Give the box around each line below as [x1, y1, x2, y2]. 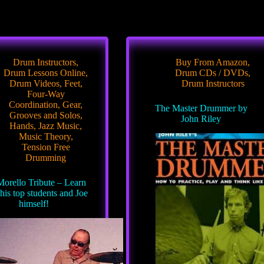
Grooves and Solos [9, 110, 80, 120]
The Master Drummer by [154, 103, 247, 113]
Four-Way [27, 89, 65, 99]
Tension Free [21, 142, 70, 152]
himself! [19, 199, 49, 209]
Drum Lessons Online [4, 68, 86, 78]
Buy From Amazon [176, 57, 248, 67]
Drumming [25, 153, 67, 163]
